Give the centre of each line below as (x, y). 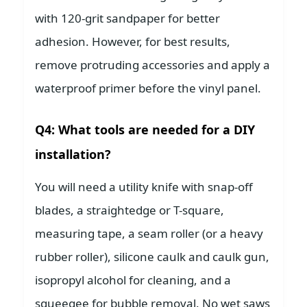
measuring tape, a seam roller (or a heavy (149, 234)
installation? (73, 155)
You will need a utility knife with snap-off (144, 187)
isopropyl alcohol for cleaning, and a (133, 280)
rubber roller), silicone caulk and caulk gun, (152, 257)
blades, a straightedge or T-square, (130, 210)
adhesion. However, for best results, (133, 42)
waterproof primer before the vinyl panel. (148, 88)
